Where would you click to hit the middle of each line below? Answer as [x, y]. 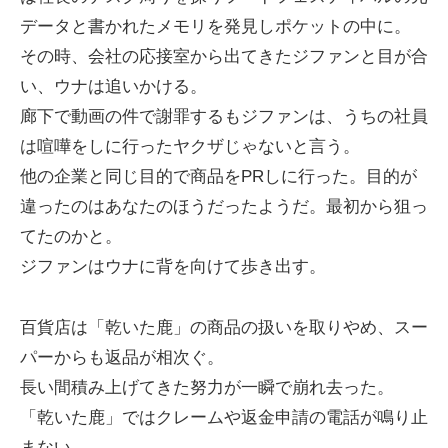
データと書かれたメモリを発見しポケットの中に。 [215, 27]
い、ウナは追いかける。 [113, 87]
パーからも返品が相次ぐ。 [122, 357]
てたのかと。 [71, 237]
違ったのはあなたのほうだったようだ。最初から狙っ [224, 207]
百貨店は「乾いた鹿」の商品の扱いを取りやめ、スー [224, 327]
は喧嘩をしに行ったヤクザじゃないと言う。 [190, 147]
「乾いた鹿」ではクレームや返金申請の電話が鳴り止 [224, 417]
